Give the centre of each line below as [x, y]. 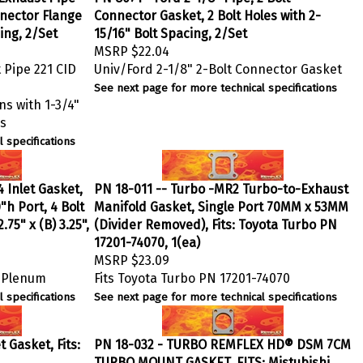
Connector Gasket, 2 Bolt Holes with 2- [207, 12]
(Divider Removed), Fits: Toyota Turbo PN [216, 221]
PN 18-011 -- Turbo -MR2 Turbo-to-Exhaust [221, 185]
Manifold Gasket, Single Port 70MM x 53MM [221, 203]
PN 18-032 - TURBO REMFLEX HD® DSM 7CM [222, 341]
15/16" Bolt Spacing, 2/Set [171, 30]
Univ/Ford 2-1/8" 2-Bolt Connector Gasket [218, 65]
